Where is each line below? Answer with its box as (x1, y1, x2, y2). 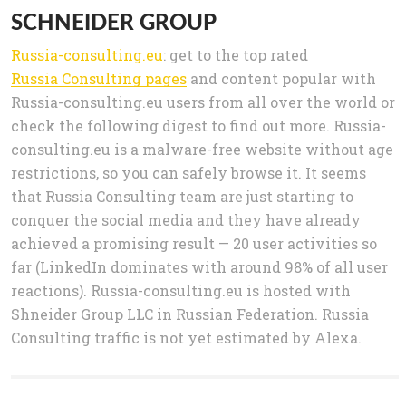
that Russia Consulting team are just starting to (11, 187, 353, 207)
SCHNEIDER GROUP (11, 8, 217, 35)
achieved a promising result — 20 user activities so (11, 234, 377, 254)
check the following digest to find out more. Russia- (11, 116, 386, 136)
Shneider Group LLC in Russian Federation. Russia (11, 304, 369, 324)
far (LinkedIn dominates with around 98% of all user (11, 257, 388, 277)
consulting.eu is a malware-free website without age (11, 140, 393, 159)
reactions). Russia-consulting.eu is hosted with (11, 281, 351, 301)
